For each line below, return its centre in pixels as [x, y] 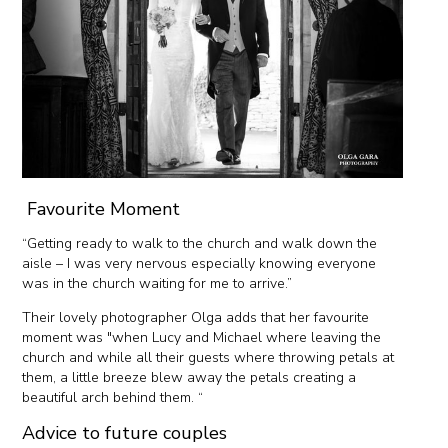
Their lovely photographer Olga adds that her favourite [196, 317]
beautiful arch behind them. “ [113, 397]
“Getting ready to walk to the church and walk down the [200, 243]
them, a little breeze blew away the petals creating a [189, 377]
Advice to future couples [125, 432]
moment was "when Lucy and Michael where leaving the [202, 337]
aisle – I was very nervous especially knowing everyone [199, 263]
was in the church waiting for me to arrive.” [159, 283]
